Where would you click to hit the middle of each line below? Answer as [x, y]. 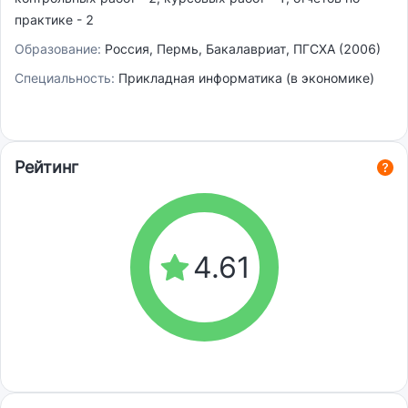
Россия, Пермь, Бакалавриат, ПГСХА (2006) [243, 49]
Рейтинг [46, 168]
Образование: [60, 49]
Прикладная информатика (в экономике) [246, 78]
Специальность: [66, 78]
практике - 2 [54, 20]
